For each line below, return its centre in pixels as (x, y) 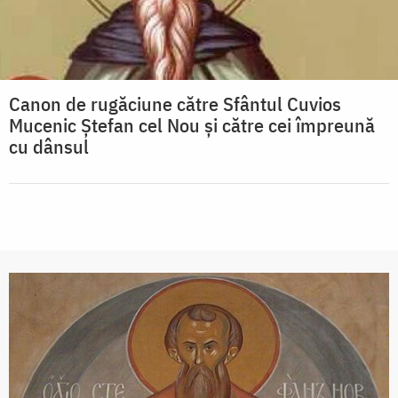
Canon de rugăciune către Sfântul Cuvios (175, 104)
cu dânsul (49, 147)
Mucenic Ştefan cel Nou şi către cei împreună (192, 125)
